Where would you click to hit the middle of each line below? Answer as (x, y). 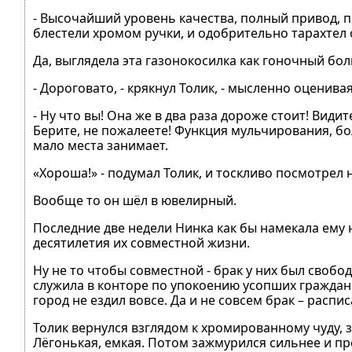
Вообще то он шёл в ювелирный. (135, 200)
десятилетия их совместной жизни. (141, 243)
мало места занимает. (101, 145)
